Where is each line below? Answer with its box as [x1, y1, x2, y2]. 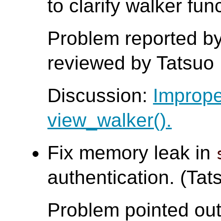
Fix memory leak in [47, 142, 217, 164]
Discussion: [47, 85, 153, 107]
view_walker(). [47, 110, 172, 131]
